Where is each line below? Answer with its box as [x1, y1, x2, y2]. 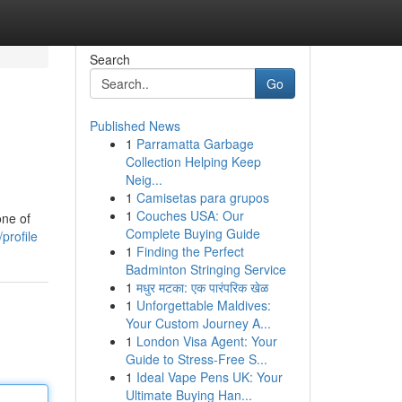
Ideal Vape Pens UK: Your [135, 368, 283, 386]
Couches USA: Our [135, 206, 244, 224]
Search [89, 50, 130, 68]
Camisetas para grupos [135, 188, 269, 206]
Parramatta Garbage [135, 135, 254, 153]
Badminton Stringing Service [125, 260, 286, 278]
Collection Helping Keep [125, 153, 261, 170]
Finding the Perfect [135, 242, 244, 260]
